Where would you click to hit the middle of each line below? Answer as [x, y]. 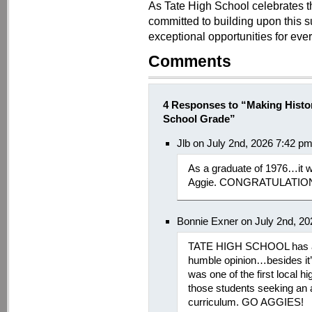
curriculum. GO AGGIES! [246, 302]
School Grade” [199, 119]
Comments [190, 62]
